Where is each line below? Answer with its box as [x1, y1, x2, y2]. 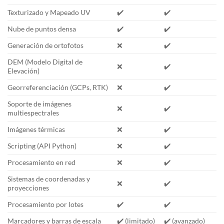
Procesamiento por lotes [7, 199, 83, 208]
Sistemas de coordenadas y [7, 174, 90, 183]
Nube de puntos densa [7, 24, 76, 33]
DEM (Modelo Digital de [7, 57, 82, 66]
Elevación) [7, 66, 39, 75]
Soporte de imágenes [7, 99, 71, 108]
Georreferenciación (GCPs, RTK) [7, 82, 108, 91]
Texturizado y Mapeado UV [7, 7, 90, 16]
